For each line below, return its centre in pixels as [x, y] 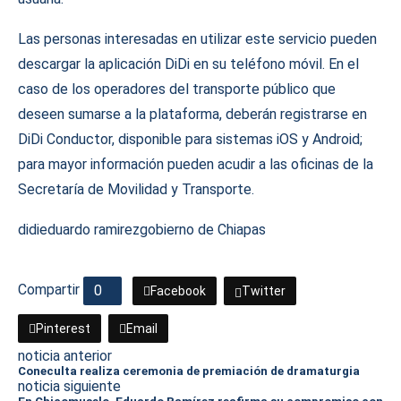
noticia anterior [65, 356]
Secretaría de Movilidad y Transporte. [136, 189]
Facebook [178, 291]
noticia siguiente [69, 386]
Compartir [49, 290]
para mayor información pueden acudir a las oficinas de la [196, 164]
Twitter [264, 291]
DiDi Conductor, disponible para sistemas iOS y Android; [190, 139]
